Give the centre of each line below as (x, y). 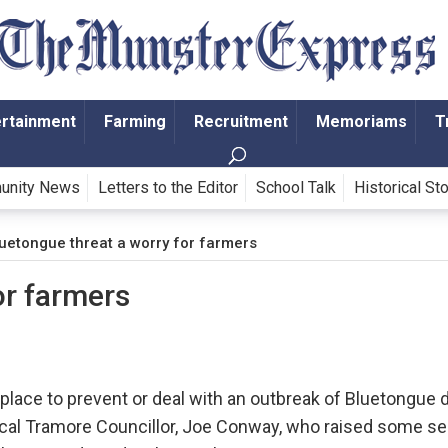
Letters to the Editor (168, 188)
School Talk (296, 188)
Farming (134, 121)
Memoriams (361, 121)
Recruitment (240, 121)
